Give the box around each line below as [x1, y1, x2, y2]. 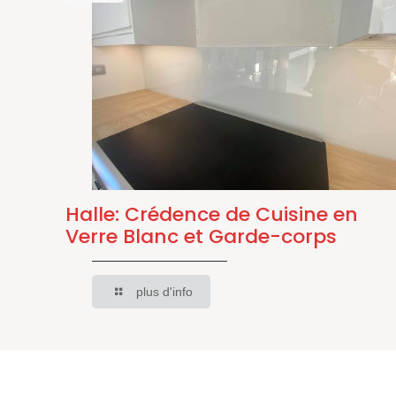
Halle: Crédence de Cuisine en [65, 201, 359, 229]
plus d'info [135, 285, 193, 300]
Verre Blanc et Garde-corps [65, 223, 338, 251]
